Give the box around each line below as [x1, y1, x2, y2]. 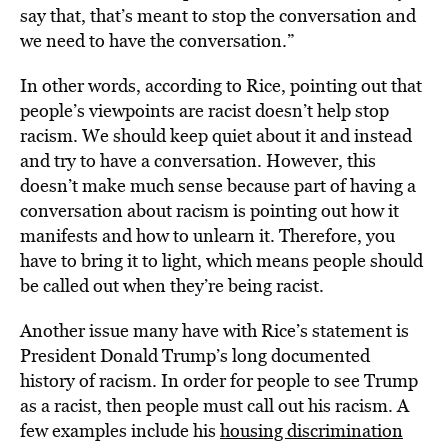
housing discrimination [220, 418, 403, 443]
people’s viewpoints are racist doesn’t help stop [20, 98, 389, 123]
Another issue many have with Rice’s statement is [20, 318, 409, 343]
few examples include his [20, 418, 220, 443]
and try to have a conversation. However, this [20, 148, 376, 173]
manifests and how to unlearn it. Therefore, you [20, 223, 395, 248]
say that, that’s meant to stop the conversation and [20, 3, 416, 28]
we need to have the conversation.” [20, 28, 294, 53]
